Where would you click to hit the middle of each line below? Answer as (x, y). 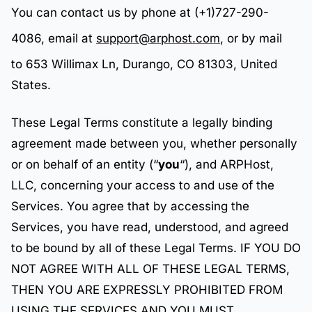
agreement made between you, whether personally (154, 143)
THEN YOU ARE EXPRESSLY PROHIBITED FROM (147, 290)
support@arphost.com (158, 38)
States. (31, 85)
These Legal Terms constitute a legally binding (142, 123)
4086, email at (54, 38)
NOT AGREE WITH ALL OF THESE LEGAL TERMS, (150, 269)
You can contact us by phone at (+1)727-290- (140, 13)
